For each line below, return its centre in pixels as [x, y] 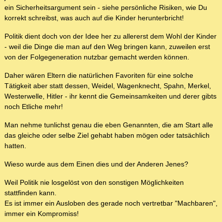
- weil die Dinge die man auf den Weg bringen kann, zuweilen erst [107, 47]
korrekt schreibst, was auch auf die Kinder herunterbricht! [94, 18]
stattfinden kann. [30, 193]
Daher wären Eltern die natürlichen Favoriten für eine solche [99, 76]
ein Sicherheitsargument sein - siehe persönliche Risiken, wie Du [106, 8]
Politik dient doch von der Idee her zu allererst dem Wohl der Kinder [111, 36]
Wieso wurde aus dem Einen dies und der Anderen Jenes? [96, 164]
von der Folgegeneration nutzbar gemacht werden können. [97, 57]
